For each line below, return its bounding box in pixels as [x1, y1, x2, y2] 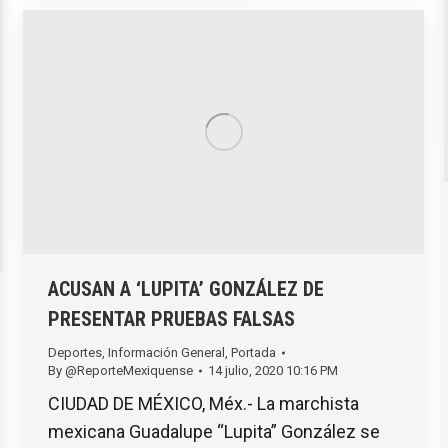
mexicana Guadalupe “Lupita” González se [48, 420, 380, 442]
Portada [231, 344, 276, 360]
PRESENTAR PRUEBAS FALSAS [48, 306, 295, 331]
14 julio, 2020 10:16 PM [208, 362, 338, 378]
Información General [108, 344, 225, 360]
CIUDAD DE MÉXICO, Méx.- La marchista [48, 392, 359, 414]
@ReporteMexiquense [65, 362, 193, 378]
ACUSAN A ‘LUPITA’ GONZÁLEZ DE [48, 276, 324, 301]
